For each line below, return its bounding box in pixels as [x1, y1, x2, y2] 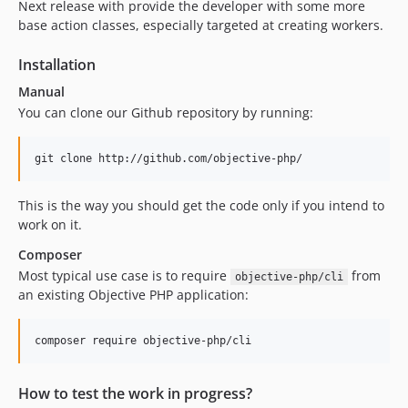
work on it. [18, 216, 82, 233]
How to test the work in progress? [18, 383, 252, 403]
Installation [18, 55, 96, 75]
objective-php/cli [234, 270, 343, 283]
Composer [18, 246, 82, 263]
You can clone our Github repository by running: [18, 104, 313, 121]
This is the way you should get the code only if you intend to [18, 197, 384, 214]
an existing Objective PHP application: [18, 286, 249, 303]
